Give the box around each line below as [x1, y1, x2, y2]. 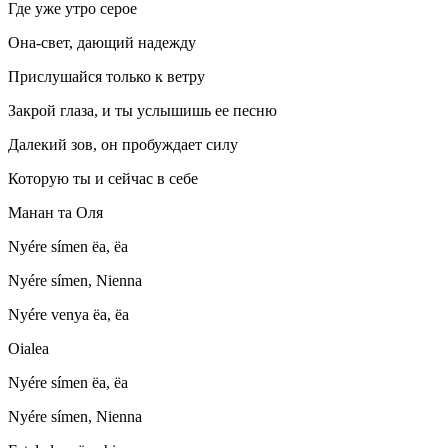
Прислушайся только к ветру [8, 68, 205, 86]
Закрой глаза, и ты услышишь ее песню [8, 102, 277, 120]
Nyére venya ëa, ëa [8, 306, 129, 324]
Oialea [8, 340, 49, 358]
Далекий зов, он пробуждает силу [8, 136, 238, 154]
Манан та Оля [8, 204, 103, 222]
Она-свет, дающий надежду [8, 34, 196, 52]
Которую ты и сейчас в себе [8, 170, 198, 188]
